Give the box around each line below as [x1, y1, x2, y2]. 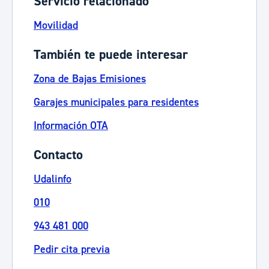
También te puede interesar [34, 46, 188, 63]
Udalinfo [34, 172, 71, 186]
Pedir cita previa [34, 243, 110, 256]
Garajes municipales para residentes [34, 95, 199, 109]
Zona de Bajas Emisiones [34, 72, 146, 86]
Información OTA [34, 119, 108, 133]
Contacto [34, 147, 83, 163]
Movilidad [34, 19, 78, 32]
